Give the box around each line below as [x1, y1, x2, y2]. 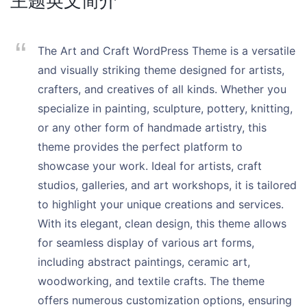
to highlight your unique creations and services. [38, 197, 284, 211]
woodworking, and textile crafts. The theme [38, 274, 265, 288]
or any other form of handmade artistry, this [38, 121, 267, 134]
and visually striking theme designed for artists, [38, 63, 284, 77]
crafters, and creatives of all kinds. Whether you [38, 82, 286, 96]
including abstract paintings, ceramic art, [38, 255, 250, 269]
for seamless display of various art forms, [38, 236, 254, 249]
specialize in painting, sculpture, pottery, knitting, [38, 101, 293, 115]
